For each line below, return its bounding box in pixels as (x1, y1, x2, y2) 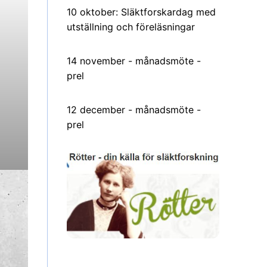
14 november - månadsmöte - (67, 54, 201, 67)
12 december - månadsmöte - (67, 103, 201, 116)
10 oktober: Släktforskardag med (67, 5, 216, 18)
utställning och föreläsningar (67, 20, 195, 33)
